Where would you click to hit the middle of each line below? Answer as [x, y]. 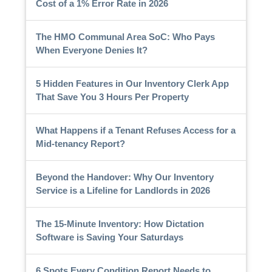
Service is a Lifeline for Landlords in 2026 [123, 190]
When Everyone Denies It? [91, 50]
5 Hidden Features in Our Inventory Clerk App [132, 83]
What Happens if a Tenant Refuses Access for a [135, 130]
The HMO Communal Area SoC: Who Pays [125, 36]
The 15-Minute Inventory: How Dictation [120, 223]
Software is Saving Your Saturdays [109, 237]
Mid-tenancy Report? [80, 143]
